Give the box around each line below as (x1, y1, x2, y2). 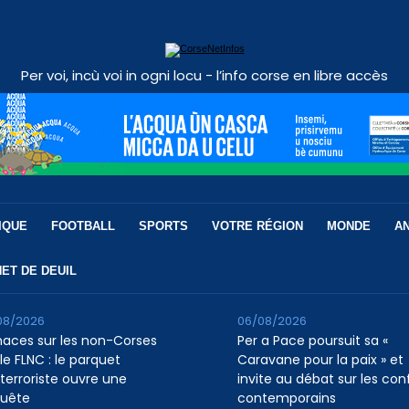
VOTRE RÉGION (211, 219, 303, 234)
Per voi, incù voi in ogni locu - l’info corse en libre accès (21, 66, 388, 86)
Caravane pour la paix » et (236, 351, 404, 370)
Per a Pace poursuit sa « (236, 331, 388, 351)
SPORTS (138, 219, 188, 234)
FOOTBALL (50, 219, 115, 234)
